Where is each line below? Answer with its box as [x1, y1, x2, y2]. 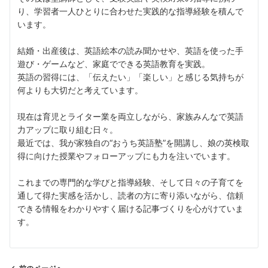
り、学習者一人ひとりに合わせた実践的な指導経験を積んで [17, 6, 243, 17]
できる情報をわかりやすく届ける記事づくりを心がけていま [17, 203, 243, 214]
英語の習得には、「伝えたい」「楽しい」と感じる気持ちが [17, 72, 243, 83]
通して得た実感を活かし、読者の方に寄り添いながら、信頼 [17, 190, 243, 201]
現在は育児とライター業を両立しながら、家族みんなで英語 [17, 111, 243, 122]
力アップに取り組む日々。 [17, 124, 118, 135]
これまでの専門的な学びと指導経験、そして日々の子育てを [17, 177, 243, 188]
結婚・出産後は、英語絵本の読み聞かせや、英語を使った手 [17, 45, 243, 56]
